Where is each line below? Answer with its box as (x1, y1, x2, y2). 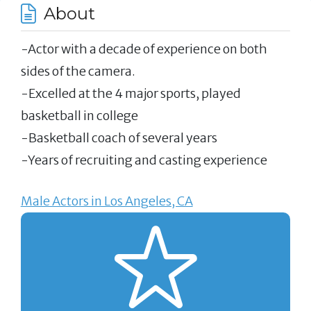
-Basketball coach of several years (20, 130, 217, 146)
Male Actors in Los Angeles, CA (20, 192, 193, 209)
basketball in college (20, 108, 138, 124)
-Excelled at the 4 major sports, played (20, 85, 241, 102)
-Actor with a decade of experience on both (20, 41, 267, 58)
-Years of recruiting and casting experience (20, 152, 267, 169)
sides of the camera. (20, 63, 135, 80)
